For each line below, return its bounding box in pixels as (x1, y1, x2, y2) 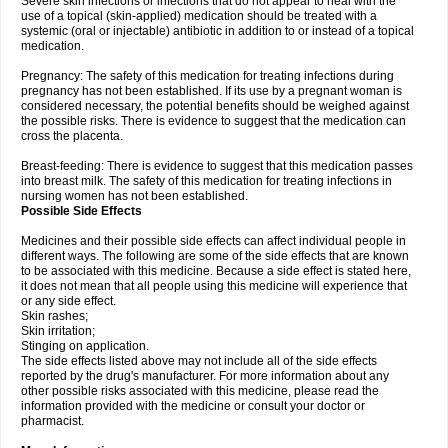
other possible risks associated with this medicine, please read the (21, 384, 379, 398)
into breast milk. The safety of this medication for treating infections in (21, 174, 392, 188)
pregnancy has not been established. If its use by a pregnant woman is (21, 84, 402, 98)
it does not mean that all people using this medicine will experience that (21, 279, 407, 293)
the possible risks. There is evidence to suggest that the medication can (21, 114, 406, 128)
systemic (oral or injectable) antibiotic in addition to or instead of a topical (21, 24, 414, 38)
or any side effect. (21, 294, 119, 308)
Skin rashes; (21, 309, 88, 323)
